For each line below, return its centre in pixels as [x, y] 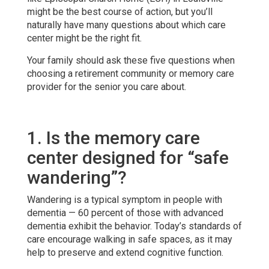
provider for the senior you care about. [106, 86]
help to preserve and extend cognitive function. [125, 252]
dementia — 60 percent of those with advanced [125, 213]
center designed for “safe [128, 157]
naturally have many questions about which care [126, 25]
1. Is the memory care [113, 138]
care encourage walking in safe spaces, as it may [129, 239]
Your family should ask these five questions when [131, 60]
